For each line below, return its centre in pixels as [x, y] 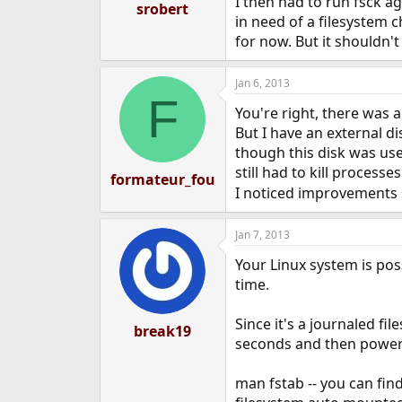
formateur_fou [162, 180]
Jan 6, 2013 [262, 83]
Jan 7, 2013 [262, 235]
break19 [163, 332]
